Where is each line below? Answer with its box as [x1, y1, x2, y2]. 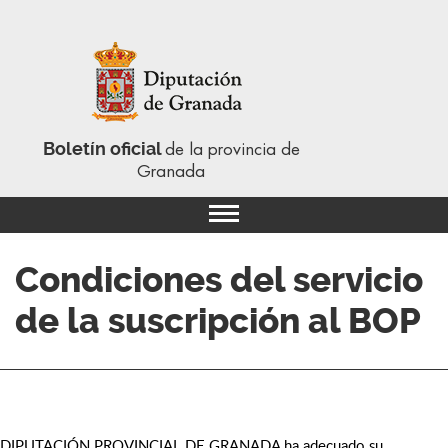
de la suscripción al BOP [15, 301, 421, 342]
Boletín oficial [42, 138, 165, 159]
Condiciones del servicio [15, 260, 423, 301]
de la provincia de [164, 141, 300, 158]
